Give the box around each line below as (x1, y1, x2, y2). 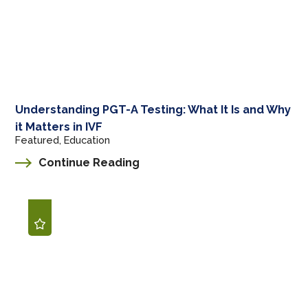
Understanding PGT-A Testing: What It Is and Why (15, 103, 291, 117)
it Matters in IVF (15, 120, 103, 134)
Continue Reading (38, 155, 140, 169)
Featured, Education (15, 134, 111, 146)
